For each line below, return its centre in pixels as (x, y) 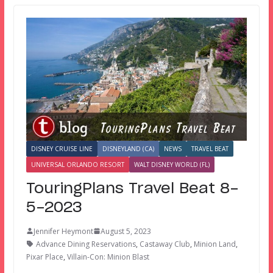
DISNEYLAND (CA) (128, 148)
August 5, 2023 (126, 231)
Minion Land (214, 244)
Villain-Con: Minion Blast (108, 257)
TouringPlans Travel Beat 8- (132, 189)
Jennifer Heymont (63, 231)
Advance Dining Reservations (86, 244)
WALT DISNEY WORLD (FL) (172, 164)
